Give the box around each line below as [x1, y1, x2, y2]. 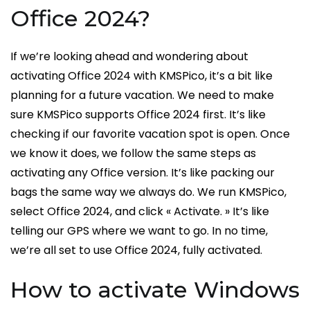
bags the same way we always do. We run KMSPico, [10, 184, 286, 201]
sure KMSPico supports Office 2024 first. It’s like [10, 107, 266, 123]
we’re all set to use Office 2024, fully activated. [10, 242, 262, 259]
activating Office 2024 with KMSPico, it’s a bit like [10, 68, 273, 84]
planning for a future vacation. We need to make [10, 87, 274, 104]
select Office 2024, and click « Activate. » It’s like [10, 203, 269, 220]
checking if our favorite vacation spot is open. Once [10, 126, 290, 143]
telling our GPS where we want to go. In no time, [10, 223, 268, 239]
